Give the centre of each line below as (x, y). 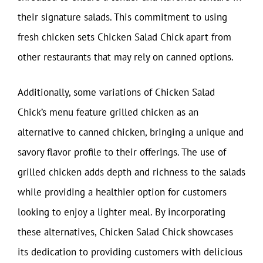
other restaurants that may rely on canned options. (126, 57)
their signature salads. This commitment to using (122, 17)
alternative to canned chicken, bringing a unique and (131, 132)
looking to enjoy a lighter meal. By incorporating (122, 212)
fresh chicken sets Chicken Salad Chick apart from (124, 37)
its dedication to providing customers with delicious (130, 252)
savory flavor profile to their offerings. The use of (122, 152)
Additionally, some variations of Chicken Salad (116, 92)
